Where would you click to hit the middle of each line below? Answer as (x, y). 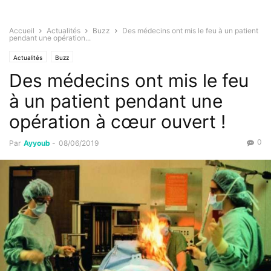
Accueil (22, 31)
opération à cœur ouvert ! (117, 122)
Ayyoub (37, 143)
